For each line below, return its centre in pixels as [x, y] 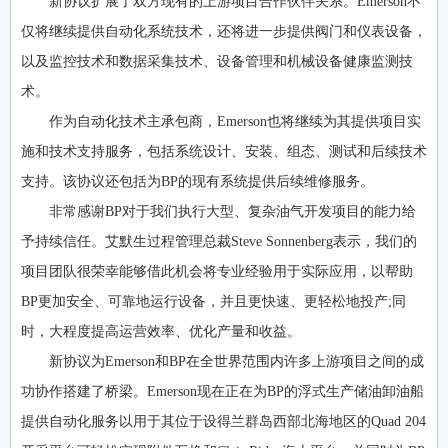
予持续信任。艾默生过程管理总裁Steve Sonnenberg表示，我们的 [219, 241]
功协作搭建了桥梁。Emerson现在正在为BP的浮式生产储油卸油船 [222, 391]
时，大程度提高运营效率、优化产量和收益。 [161, 331]
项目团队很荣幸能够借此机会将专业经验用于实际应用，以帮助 [217, 271]
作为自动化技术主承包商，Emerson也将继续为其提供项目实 [235, 121]
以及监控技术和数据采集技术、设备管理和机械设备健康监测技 [217, 61]
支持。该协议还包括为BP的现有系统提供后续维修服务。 [197, 181]
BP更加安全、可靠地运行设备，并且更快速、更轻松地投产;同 [213, 301]
